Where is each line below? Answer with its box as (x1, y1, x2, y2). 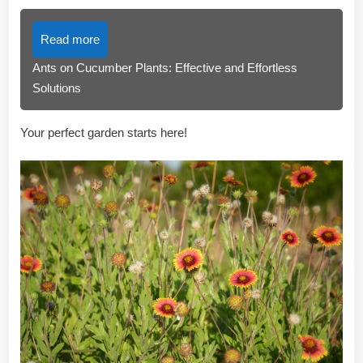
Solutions (32, 80, 81, 95)
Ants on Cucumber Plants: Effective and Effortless (32, 60, 297, 75)
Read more (41, 32, 100, 46)
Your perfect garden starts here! (20, 125, 187, 139)
